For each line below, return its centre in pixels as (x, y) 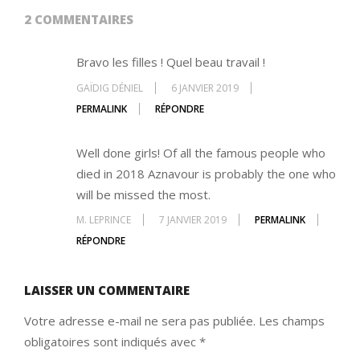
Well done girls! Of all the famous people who (201, 152)
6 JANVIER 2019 (205, 88)
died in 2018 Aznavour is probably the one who (206, 173)
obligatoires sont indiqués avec (112, 342)
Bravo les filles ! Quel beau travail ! (171, 62)
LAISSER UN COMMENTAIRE (107, 290)
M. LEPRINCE (104, 220)
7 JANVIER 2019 (193, 220)
